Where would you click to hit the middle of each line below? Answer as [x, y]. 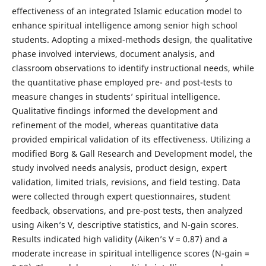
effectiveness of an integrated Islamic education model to [126, 11]
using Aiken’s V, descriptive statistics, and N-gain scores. [125, 225]
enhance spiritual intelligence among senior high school [124, 26]
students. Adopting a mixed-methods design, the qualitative [132, 40]
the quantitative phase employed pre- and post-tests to [122, 83]
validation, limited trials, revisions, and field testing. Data [126, 182]
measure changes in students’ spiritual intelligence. [116, 97]
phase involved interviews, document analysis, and [113, 54]
